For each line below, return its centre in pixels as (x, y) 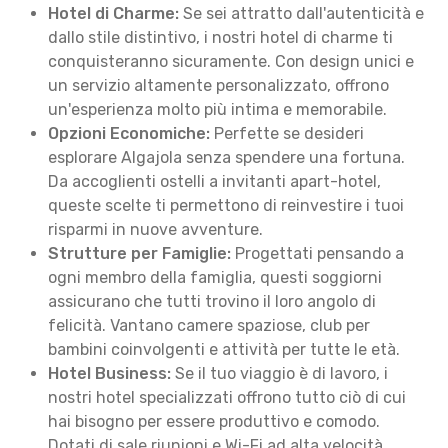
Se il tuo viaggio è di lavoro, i (279, 373)
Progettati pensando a (317, 253)
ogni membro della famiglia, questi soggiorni (215, 277)
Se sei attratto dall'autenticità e (301, 13)
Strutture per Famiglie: (139, 253)
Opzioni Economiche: (129, 133)
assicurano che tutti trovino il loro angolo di (212, 301)
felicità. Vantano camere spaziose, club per (209, 325)
